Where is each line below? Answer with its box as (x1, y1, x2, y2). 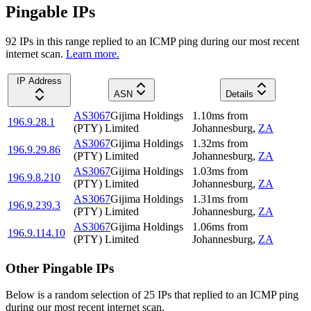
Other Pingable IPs (6, 260, 114, 276)
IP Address (17, 75, 62, 86)
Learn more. (66, 47, 119, 60)
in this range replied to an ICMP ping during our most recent (33, 35, 299, 47)
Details (226, 88, 253, 99)
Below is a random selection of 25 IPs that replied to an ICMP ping (6, 289, 299, 301)
